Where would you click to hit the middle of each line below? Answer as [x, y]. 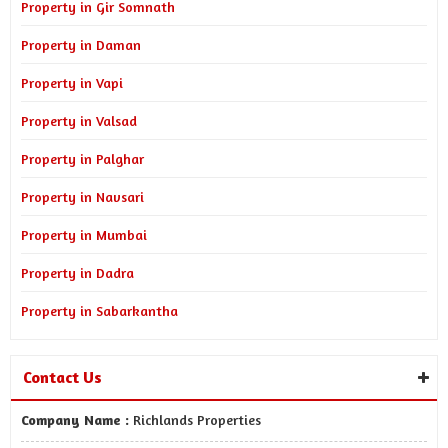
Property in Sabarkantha [99, 310]
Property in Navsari [82, 196]
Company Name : [77, 419]
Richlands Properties [197, 419]
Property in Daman [81, 44]
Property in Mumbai [84, 234]
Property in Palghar [82, 158]
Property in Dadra [77, 272]
